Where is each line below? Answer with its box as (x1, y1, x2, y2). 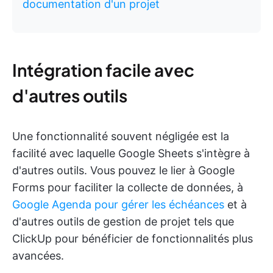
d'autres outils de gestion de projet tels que (12, 215, 234, 228)
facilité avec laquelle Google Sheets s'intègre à (12, 147, 250, 160)
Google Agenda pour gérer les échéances (12, 198, 224, 211)
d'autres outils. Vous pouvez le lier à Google (12, 164, 235, 177)
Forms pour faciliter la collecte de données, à (12, 181, 243, 194)
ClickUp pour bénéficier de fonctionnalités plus (12, 232, 253, 245)
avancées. (12, 249, 64, 262)
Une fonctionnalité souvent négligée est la (12, 130, 229, 143)
